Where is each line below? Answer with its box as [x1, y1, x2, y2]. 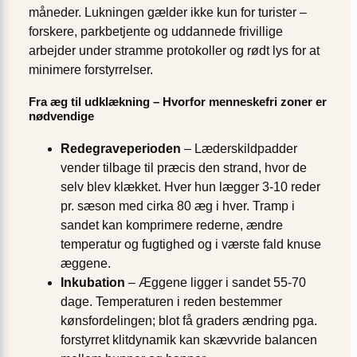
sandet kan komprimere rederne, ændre [61, 218, 283, 233]
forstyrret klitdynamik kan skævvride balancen [61, 333, 317, 347]
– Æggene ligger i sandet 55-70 [125, 276, 306, 290]
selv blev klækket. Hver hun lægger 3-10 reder [61, 180, 320, 194]
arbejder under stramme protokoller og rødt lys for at [29, 43, 320, 57]
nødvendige [29, 109, 94, 124]
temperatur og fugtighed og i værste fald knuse [61, 237, 321, 252]
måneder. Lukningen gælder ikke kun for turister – [29, 5, 307, 19]
